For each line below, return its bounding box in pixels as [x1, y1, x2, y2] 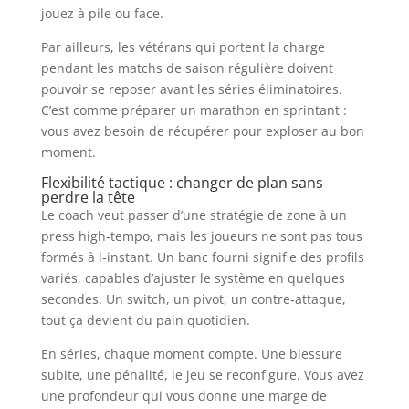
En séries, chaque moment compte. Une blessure [40, 345, 342, 362]
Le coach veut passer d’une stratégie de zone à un [40, 206, 347, 224]
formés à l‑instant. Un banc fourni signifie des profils [40, 248, 364, 266]
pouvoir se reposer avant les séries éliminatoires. [40, 80, 342, 98]
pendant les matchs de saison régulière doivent [40, 59, 333, 77]
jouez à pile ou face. [40, 5, 163, 22]
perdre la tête [40, 187, 135, 207]
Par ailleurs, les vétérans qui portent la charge [40, 38, 325, 56]
